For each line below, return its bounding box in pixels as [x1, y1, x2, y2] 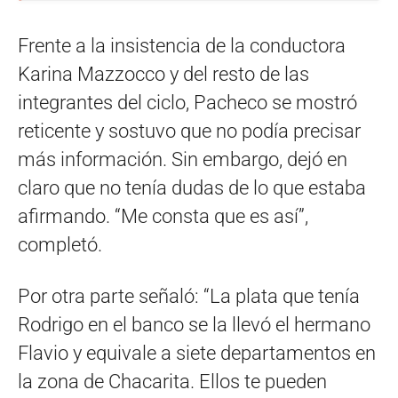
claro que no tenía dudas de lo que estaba [18, 176, 366, 199]
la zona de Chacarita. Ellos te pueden [18, 370, 327, 393]
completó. [18, 233, 102, 256]
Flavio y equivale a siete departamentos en [18, 341, 376, 364]
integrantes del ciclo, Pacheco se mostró [18, 91, 357, 114]
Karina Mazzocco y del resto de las [18, 62, 309, 85]
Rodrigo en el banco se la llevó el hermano [18, 313, 370, 336]
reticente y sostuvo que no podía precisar [18, 119, 361, 142]
